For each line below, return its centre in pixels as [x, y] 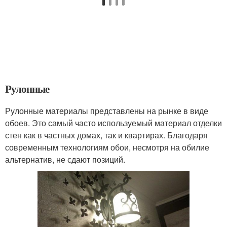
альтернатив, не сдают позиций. [65, 159]
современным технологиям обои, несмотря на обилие [107, 147]
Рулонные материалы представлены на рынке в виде [107, 110]
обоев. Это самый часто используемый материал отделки [113, 123]
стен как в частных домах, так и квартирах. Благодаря [106, 135]
